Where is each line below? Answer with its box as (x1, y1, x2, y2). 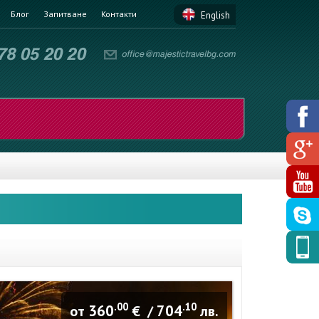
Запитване (43, 9, 87, 19)
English (201, 9, 230, 21)
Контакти (101, 9, 137, 19)
